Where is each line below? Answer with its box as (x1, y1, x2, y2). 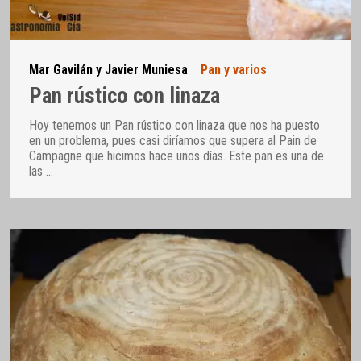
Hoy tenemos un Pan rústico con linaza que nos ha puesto (29, 117, 320, 133)
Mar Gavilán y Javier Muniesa (29, 62, 188, 78)
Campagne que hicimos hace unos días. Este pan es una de (29, 147, 324, 164)
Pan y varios (201, 62, 267, 78)
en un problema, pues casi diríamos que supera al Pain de (29, 132, 317, 148)
